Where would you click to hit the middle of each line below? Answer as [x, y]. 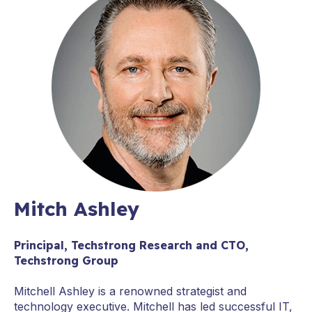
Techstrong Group [66, 260]
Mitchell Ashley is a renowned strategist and [130, 291]
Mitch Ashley [77, 208]
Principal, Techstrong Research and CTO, [131, 245]
